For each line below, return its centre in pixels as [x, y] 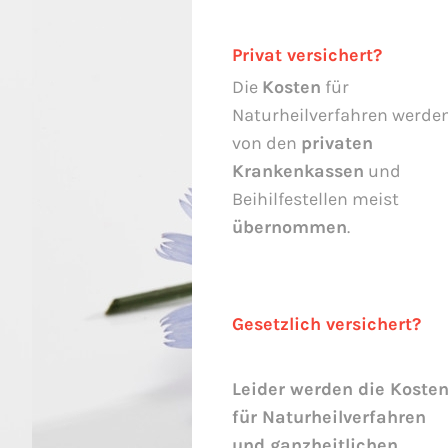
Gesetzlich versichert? [326, 324]
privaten [337, 142]
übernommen [289, 226]
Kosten [291, 86]
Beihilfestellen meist [317, 198]
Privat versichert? [307, 54]
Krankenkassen [298, 170]
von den [266, 142]
